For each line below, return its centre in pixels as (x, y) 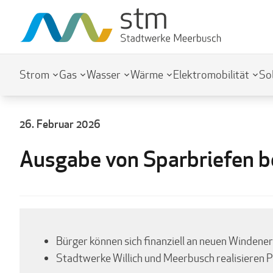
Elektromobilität (211, 75)
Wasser (104, 75)
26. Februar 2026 (60, 124)
